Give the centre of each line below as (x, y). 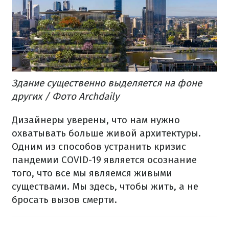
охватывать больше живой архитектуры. (106, 133)
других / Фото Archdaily (65, 97)
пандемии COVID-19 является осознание (104, 160)
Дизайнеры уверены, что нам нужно (96, 120)
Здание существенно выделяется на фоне (107, 83)
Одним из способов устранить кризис (99, 147)
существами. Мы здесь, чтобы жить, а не (105, 187)
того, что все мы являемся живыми (92, 173)
